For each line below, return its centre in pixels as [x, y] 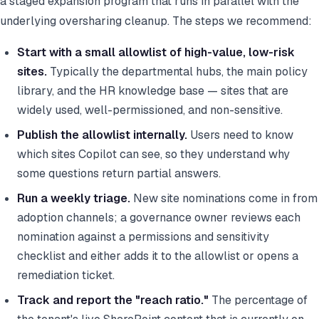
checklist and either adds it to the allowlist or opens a [158, 256]
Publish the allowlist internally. [102, 135]
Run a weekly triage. [74, 199]
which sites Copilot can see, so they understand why [153, 155]
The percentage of [258, 300]
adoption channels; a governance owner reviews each [159, 218]
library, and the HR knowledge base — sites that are [153, 91]
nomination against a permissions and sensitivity [143, 237]
